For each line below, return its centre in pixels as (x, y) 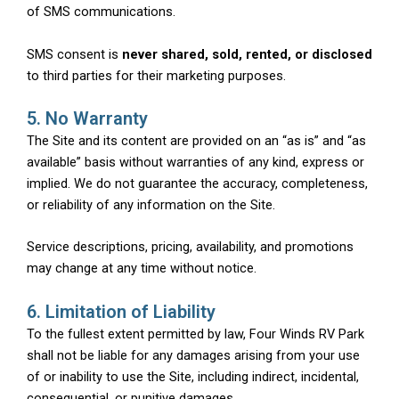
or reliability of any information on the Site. (151, 205)
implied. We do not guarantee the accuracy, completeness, (197, 184)
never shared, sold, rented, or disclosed (247, 54)
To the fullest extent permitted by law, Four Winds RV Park (197, 334)
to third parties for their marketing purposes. (156, 75)
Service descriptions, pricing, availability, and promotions (190, 247)
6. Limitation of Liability (121, 311)
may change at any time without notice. (142, 269)
